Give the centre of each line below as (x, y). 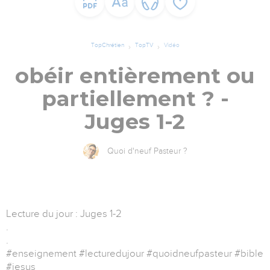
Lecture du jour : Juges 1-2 (64, 214)
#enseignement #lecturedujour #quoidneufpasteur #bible (135, 254)
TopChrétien (107, 45)
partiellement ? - (135, 99)
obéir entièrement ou (135, 76)
